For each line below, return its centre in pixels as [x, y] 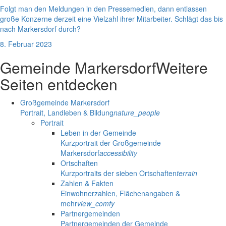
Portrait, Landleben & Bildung [67, 113]
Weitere [182, 68]
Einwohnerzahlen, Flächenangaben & [120, 193]
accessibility [118, 153]
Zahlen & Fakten [87, 183]
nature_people [137, 113]
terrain [187, 173]
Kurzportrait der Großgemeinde [111, 143]
